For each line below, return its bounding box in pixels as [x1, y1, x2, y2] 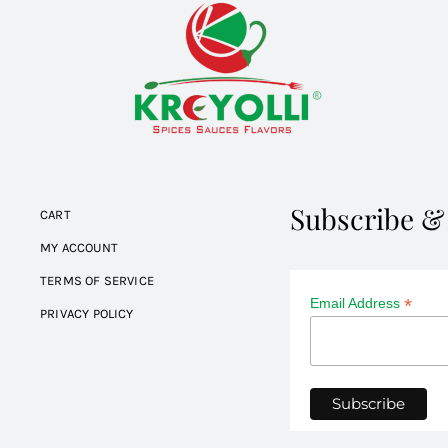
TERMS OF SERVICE [39, 273, 155, 288]
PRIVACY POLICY [39, 306, 134, 321]
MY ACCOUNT [39, 240, 118, 255]
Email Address [309, 295, 404, 311]
